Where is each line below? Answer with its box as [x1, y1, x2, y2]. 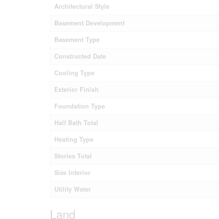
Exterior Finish [54, 85, 99, 94]
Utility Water [54, 184, 91, 194]
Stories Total [54, 151, 92, 160]
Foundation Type [54, 101, 105, 110]
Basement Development [54, 18, 125, 27]
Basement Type [54, 35, 100, 44]
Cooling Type [54, 68, 94, 77]
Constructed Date [54, 51, 106, 61]
